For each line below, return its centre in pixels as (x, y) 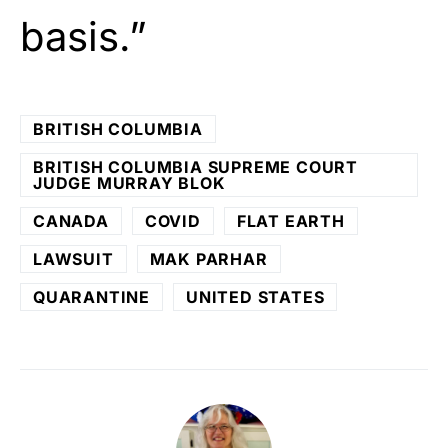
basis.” (83, 36)
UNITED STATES (255, 296)
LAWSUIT (73, 258)
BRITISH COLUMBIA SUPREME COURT (195, 166)
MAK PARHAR (208, 258)
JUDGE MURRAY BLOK (129, 182)
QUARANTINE (91, 296)
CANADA (71, 220)
